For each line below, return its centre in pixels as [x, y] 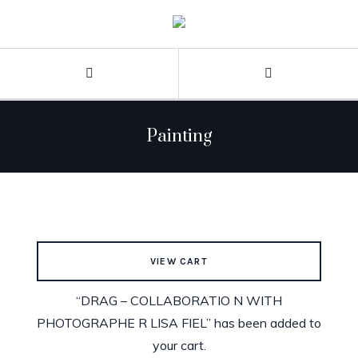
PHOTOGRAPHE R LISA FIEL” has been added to [179, 322]
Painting [179, 136]
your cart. [179, 345]
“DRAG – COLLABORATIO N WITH [179, 300]
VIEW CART [179, 261]
